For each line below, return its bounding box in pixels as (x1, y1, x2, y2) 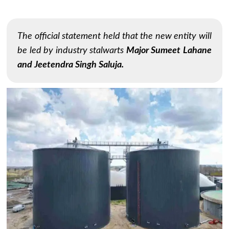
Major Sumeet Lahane (126, 46, 212, 55)
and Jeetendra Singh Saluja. (17, 60, 124, 70)
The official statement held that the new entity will (17, 32, 212, 41)
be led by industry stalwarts (17, 46, 126, 55)
